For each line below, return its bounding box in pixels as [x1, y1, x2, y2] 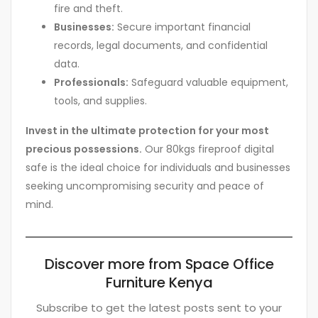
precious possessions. [26, 142, 142, 157]
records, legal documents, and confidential [54, 38, 268, 53]
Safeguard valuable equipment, [128, 75, 288, 90]
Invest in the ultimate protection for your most [26, 124, 269, 138]
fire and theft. [54, 1, 123, 16]
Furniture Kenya [105, 273, 213, 293]
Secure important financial [114, 20, 251, 35]
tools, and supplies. [54, 94, 147, 109]
